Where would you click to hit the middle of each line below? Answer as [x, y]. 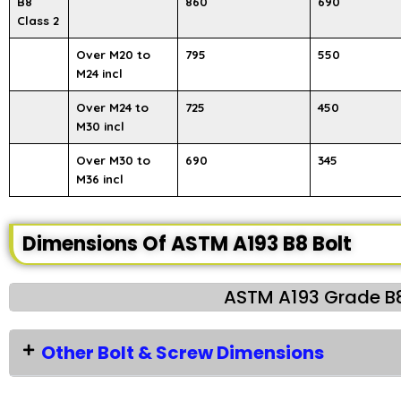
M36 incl [100, 179]
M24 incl [99, 73]
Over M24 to [112, 107]
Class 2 [38, 21]
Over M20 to [113, 55]
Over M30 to [113, 160]
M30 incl [100, 126]
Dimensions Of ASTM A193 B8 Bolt [187, 244]
